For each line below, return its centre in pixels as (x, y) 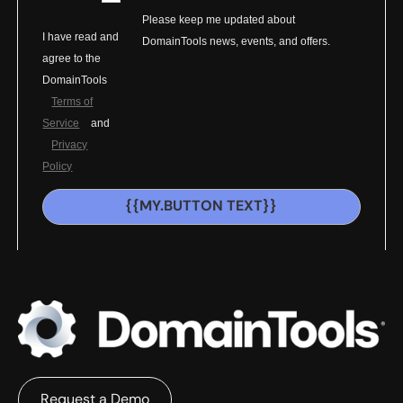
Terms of (72, 101)
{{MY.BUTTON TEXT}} (201, 206)
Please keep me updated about (219, 19)
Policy (58, 166)
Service (61, 123)
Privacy (70, 144)
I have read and (81, 36)
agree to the (72, 58)
